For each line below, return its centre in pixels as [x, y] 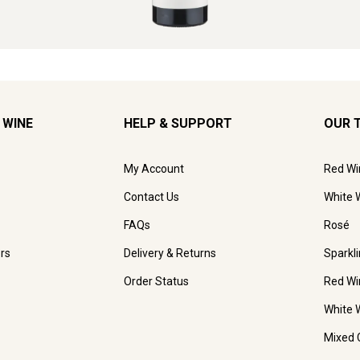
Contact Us [151, 196]
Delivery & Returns [170, 253]
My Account [154, 168]
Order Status [156, 281]
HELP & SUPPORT [178, 123]
